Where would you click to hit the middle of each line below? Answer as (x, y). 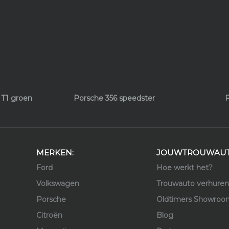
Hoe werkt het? (184, 167)
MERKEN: (55, 152)
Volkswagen (58, 183)
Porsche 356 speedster (114, 98)
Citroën (49, 215)
